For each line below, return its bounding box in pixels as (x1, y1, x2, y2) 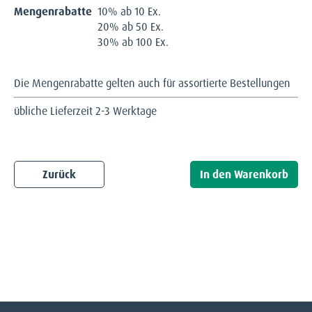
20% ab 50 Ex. (97, 19, 164, 34)
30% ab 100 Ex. (97, 34, 169, 49)
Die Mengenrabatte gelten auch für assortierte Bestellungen (14, 75, 290, 91)
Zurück (42, 166, 76, 182)
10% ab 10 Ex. (97, 3, 161, 19)
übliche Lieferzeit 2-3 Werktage (14, 103, 157, 118)
